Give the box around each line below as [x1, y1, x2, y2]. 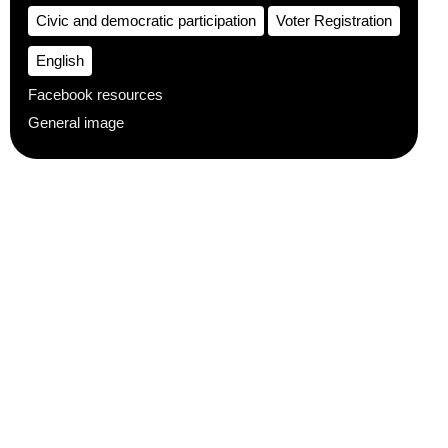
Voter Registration [276, 12, 392, 29]
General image [28, 114, 124, 131]
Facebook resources [28, 86, 163, 103]
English [36, 52, 84, 69]
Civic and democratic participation [36, 12, 256, 29]
